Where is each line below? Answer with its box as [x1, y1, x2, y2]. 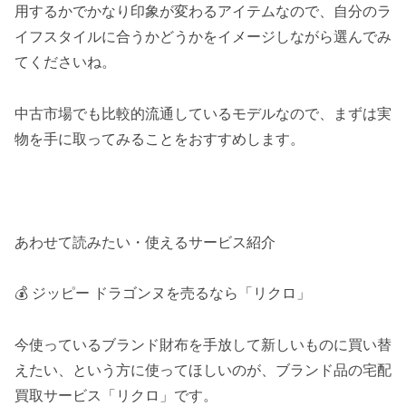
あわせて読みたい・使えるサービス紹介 [14, 234, 275, 250]
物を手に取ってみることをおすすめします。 [14, 130, 304, 147]
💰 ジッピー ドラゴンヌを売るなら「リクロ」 [14, 285, 311, 302]
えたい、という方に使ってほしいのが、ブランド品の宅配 [14, 362, 391, 379]
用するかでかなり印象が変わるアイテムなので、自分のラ [14, 4, 391, 20]
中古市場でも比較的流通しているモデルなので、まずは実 [14, 105, 391, 121]
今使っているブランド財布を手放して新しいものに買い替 [14, 337, 391, 353]
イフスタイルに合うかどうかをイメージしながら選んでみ [14, 29, 391, 45]
